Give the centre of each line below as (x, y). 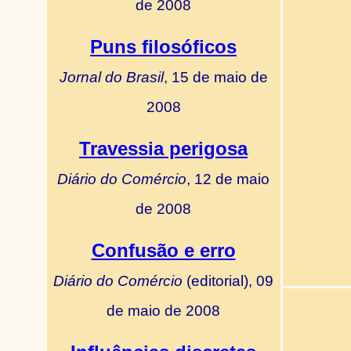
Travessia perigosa (163, 148)
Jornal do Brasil (111, 77)
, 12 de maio (228, 179)
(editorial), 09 (228, 280)
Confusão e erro (163, 250)
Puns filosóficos (163, 47)
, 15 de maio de (215, 77)
